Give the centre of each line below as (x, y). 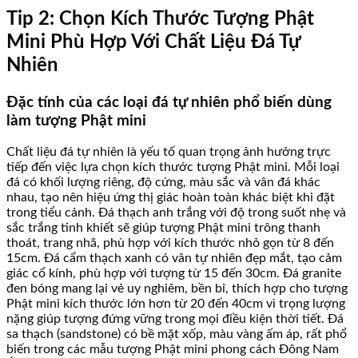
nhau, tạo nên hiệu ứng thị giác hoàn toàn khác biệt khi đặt (171, 198)
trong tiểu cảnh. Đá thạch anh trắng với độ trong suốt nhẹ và (176, 213)
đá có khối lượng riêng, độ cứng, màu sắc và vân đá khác (163, 183)
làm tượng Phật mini (76, 121)
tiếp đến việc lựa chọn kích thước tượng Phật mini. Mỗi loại (173, 167)
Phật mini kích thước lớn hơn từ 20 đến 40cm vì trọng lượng (176, 304)
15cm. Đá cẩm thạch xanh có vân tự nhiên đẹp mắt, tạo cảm (174, 259)
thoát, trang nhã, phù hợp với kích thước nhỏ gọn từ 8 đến (170, 243)
